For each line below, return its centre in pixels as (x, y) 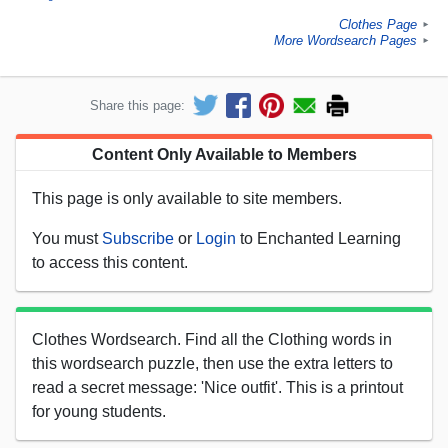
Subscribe (138, 238)
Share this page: (137, 105)
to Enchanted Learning (318, 238)
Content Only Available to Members (224, 154)
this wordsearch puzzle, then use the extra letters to (212, 363)
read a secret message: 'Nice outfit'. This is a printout (217, 387)
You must (67, 238)
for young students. (99, 411)
